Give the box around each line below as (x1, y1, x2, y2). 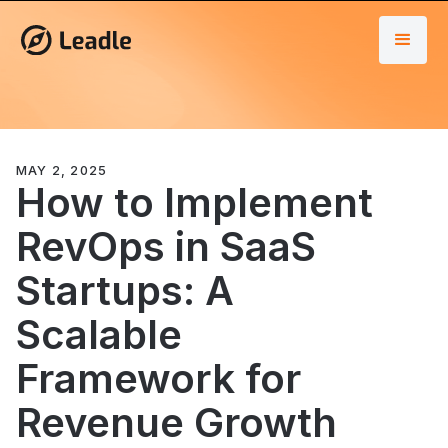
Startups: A (16, 266, 234, 315)
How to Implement (16, 178, 373, 227)
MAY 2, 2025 (16, 163, 108, 178)
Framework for (16, 354, 301, 403)
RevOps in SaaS (16, 222, 316, 271)
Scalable (16, 310, 182, 359)
